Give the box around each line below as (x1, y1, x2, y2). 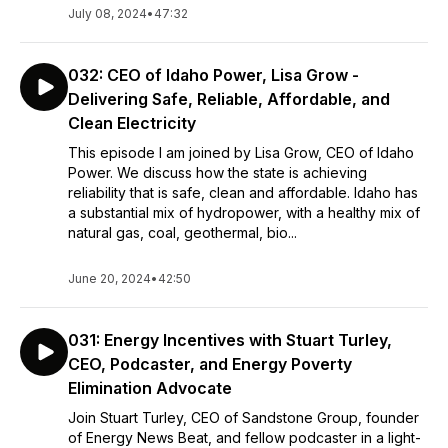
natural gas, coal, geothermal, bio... (68, 224, 297, 241)
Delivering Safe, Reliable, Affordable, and (68, 89, 390, 109)
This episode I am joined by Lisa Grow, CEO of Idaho (68, 144, 414, 161)
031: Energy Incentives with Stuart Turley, (68, 330, 392, 350)
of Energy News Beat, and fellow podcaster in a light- (68, 429, 421, 446)
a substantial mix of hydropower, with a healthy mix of (68, 204, 420, 221)
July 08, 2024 (68, 6, 147, 21)
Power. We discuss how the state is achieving (68, 164, 367, 181)
